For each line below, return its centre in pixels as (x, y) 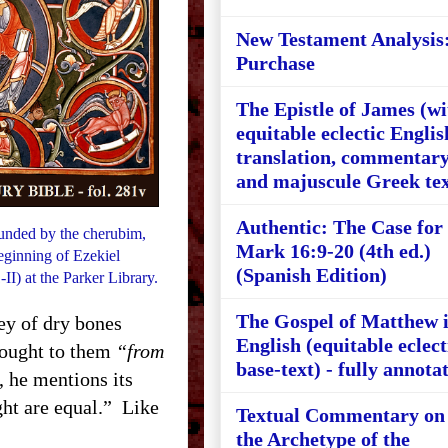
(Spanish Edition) (311, 275)
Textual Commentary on (340, 415)
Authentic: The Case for (339, 227)
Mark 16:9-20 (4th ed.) (333, 251)
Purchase (275, 63)
